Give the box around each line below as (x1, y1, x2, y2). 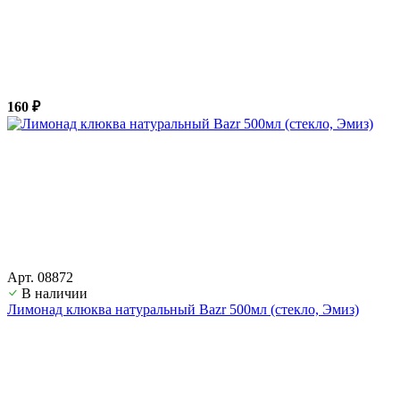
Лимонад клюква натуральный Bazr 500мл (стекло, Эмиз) (7, 301, 359, 317)
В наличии (21, 285, 87, 301)
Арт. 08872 (7, 269, 73, 285)
